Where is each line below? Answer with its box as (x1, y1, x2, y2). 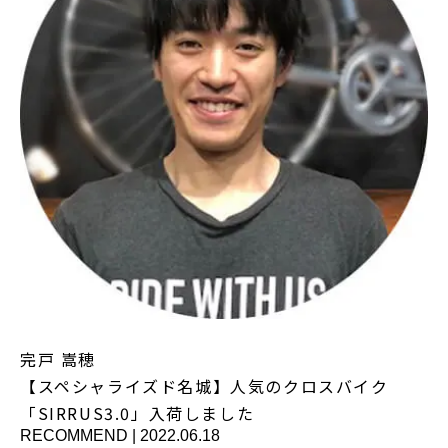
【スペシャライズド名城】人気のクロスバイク (20, 373, 389, 398)
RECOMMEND (20, 426, 128, 444)
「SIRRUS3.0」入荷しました (20, 400, 255, 425)
